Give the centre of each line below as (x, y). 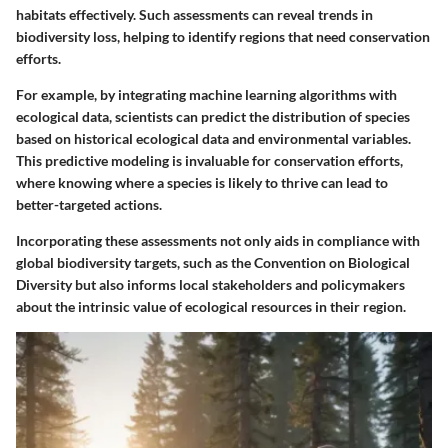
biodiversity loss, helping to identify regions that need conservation (223, 37)
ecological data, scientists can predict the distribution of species (213, 117)
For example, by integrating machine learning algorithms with (206, 95)
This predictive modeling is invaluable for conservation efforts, (209, 161)
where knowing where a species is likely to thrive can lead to (202, 183)
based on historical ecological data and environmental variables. (213, 139)
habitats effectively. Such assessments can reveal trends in (194, 15)
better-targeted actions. (89, 205)
